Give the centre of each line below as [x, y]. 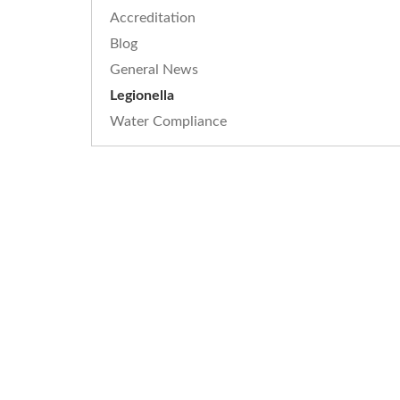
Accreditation [153, 18]
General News [154, 70]
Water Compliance [168, 121]
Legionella [142, 96]
